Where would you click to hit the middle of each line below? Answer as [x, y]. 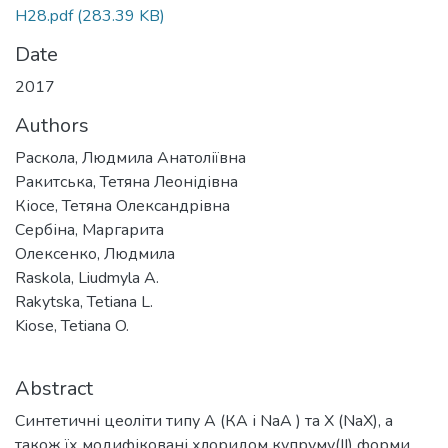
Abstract [54, 388]
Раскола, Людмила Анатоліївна [130, 157]
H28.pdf [44, 15]
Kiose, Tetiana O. [72, 325]
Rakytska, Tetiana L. [84, 301]
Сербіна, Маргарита [89, 229]
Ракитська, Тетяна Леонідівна [126, 181]
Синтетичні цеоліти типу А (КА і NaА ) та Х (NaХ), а [204, 420]
